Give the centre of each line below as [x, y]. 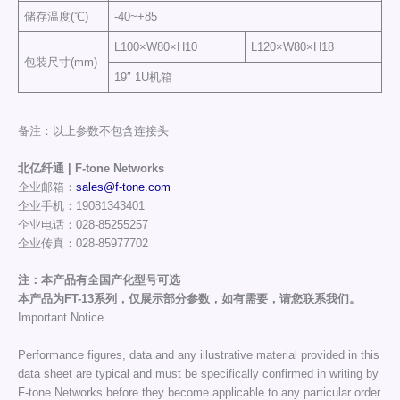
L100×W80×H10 [156, 47]
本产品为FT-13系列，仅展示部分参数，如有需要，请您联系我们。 [189, 299]
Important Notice [60, 318]
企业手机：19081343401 [81, 205]
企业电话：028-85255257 [83, 224]
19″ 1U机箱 [144, 78]
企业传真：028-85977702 [83, 243]
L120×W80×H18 [293, 47]
